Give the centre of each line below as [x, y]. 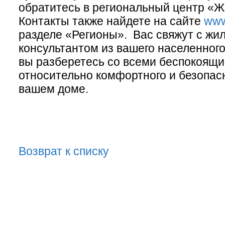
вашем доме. [53, 89]
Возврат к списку [64, 151]
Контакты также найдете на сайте [111, 21]
